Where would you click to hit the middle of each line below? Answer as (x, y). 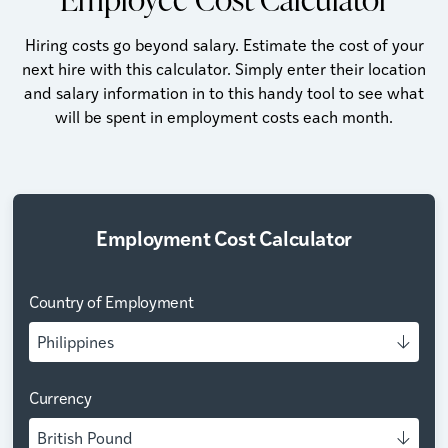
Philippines (75, 341)
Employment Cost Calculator (224, 237)
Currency (60, 397)
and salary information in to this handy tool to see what (224, 92)
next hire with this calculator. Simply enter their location (224, 68)
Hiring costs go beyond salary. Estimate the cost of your (224, 44)
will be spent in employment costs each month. (224, 116)
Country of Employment (111, 301)
